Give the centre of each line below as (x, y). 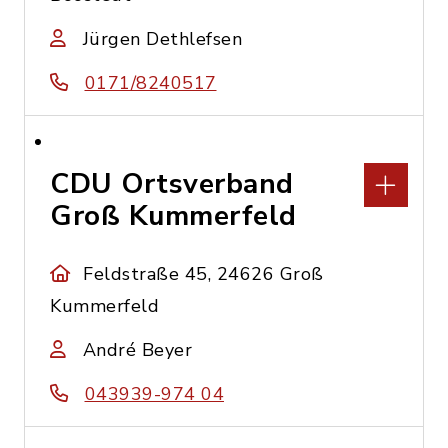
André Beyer (137, 350)
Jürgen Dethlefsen (162, 39)
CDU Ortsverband (172, 184)
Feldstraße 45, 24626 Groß (203, 274)
